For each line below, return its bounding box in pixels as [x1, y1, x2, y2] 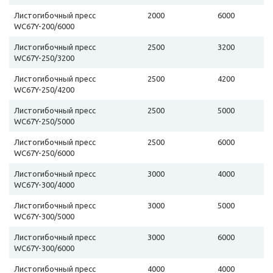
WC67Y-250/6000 [14, 149, 74, 158]
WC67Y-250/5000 [14, 117, 74, 126]
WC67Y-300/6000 [14, 244, 74, 253]
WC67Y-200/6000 [14, 22, 74, 31]
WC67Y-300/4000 [14, 180, 74, 190]
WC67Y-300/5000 [14, 212, 74, 221]
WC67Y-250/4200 [14, 85, 74, 94]
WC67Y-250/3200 [14, 54, 74, 63]
